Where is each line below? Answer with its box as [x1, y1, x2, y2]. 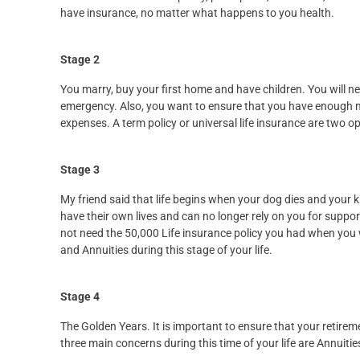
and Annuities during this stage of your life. [60, 243, 272, 257]
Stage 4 [60, 290, 100, 304]
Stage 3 [60, 163, 100, 177]
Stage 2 [60, 53, 100, 67]
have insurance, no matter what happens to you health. [60, 6, 334, 20]
